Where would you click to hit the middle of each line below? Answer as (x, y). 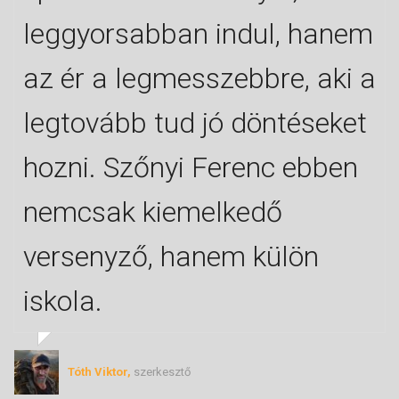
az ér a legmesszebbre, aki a (199, 79)
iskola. (63, 301)
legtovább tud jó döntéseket (195, 123)
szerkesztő (162, 372)
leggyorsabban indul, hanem (198, 34)
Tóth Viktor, (101, 372)
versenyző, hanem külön (171, 257)
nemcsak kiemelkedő (153, 212)
